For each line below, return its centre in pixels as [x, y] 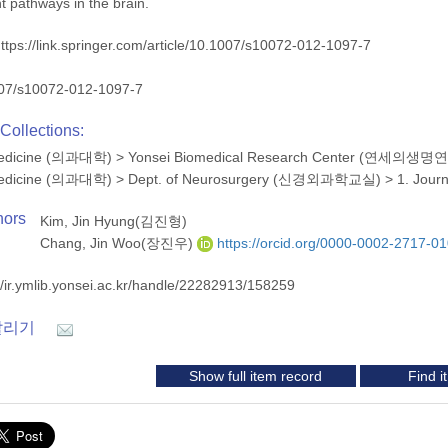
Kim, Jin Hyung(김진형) [113, 221]
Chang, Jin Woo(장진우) [118, 243]
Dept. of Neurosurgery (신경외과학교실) [254, 179]
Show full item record [255, 376]
